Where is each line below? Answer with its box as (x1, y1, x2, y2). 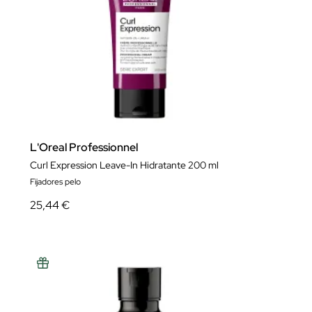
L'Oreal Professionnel (30, 140, 138, 155)
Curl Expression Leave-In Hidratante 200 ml (30, 159, 219, 171)
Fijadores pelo (30, 176, 81, 187)
